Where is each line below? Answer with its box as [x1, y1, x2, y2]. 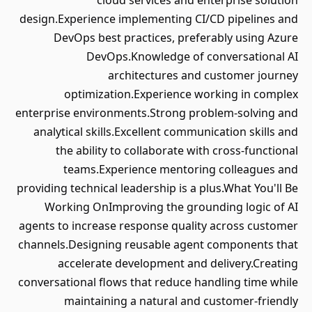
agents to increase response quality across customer [19, 218, 298, 233]
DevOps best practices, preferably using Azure [54, 30, 298, 45]
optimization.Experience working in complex [64, 86, 298, 102]
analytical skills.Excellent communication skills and [33, 124, 298, 139]
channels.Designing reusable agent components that [18, 237, 298, 252]
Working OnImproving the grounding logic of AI [45, 199, 298, 214]
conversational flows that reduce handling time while [18, 274, 298, 290]
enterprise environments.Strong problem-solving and [15, 105, 298, 120]
